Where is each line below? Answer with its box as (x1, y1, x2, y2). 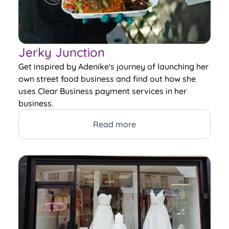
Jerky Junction (18, 44, 105, 60)
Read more (93, 119, 136, 129)
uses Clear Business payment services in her (18, 85, 187, 96)
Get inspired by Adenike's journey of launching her (18, 61, 209, 72)
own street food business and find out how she (18, 73, 196, 84)
